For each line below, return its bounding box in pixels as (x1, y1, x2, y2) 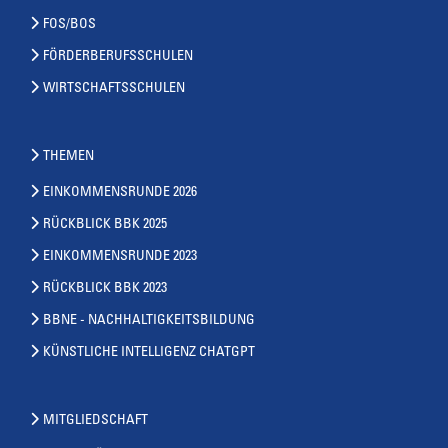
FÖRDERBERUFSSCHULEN (43, 49, 193, 64)
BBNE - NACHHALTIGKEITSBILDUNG (43, 313, 255, 328)
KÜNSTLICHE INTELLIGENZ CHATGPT (43, 345, 255, 360)
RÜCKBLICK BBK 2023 (43, 281, 167, 296)
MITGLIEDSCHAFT (43, 413, 148, 428)
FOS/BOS (43, 17, 96, 32)
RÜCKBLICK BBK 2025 (43, 217, 167, 232)
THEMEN (43, 149, 94, 164)
